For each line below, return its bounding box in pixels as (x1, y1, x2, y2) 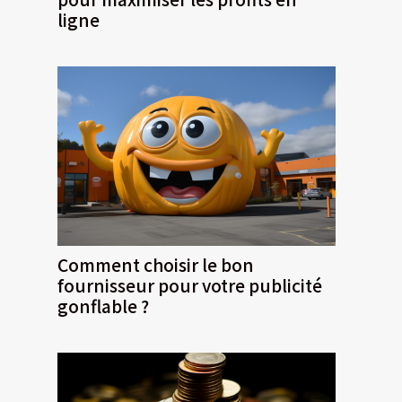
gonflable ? (57, 293, 149, 319)
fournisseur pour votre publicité (57, 272, 322, 298)
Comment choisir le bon (57, 251, 254, 277)
